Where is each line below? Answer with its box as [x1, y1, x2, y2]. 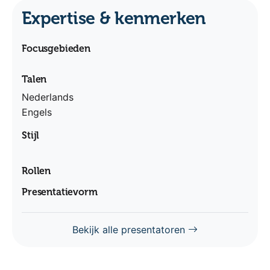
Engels [22, 105, 52, 118]
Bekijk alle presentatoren [72, 223, 188, 236]
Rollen [22, 165, 51, 177]
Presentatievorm [22, 186, 98, 198]
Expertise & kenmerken [22, 7, 206, 28]
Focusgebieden [22, 42, 90, 54]
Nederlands [22, 90, 74, 103]
